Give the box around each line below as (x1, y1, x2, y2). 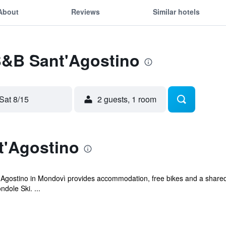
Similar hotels (152, 6, 200, 17)
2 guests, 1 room (97, 93, 156, 105)
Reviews (71, 6, 100, 17)
